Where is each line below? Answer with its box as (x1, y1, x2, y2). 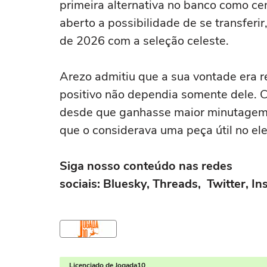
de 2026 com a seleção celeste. (60, 33, 229, 49)
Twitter (207, 176, 246, 192)
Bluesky (103, 176, 147, 192)
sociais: (60, 176, 103, 192)
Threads (150, 176, 198, 192)
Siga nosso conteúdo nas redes (60, 158, 232, 174)
